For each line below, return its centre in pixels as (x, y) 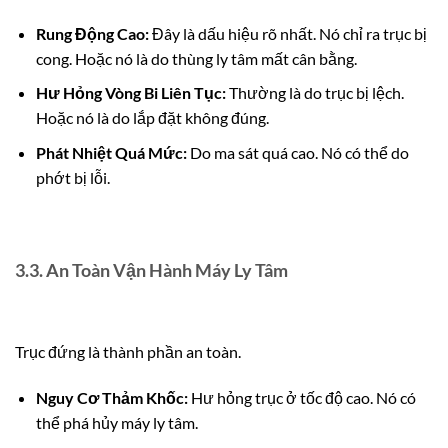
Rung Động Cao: (92, 33)
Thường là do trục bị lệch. (314, 93)
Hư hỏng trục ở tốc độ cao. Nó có (301, 397)
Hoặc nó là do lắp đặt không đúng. (152, 118)
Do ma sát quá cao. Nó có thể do (297, 152)
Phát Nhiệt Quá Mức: (111, 152)
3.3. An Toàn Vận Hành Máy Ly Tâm (151, 270)
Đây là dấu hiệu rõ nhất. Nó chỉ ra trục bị (287, 33)
